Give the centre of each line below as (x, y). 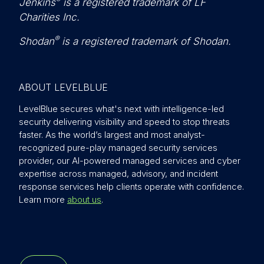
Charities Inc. (49, 17)
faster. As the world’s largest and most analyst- (112, 135)
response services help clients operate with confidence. (131, 187)
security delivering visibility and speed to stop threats (124, 122)
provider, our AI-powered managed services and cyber (130, 161)
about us (84, 199)
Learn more (43, 199)
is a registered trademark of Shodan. (145, 41)
